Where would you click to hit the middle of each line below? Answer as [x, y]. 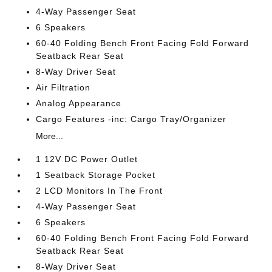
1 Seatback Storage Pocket [96, 175]
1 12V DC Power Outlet [87, 159]
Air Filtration [63, 87]
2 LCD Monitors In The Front [100, 190]
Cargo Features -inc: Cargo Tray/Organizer [131, 119]
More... [50, 136]
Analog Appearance [79, 103]
